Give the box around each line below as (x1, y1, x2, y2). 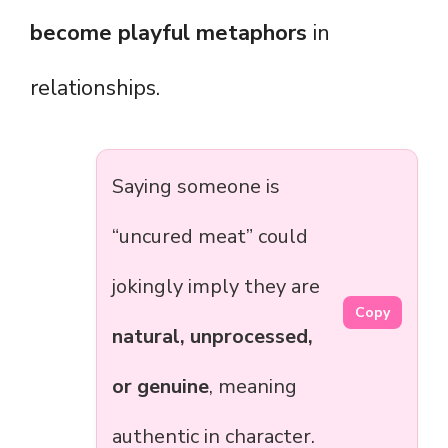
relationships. (30, 73, 160, 104)
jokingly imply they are (112, 273, 320, 301)
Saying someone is (112, 173, 280, 201)
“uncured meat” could (112, 223, 308, 251)
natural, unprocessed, (112, 323, 313, 351)
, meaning (209, 373, 297, 401)
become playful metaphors (30, 18, 307, 49)
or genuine (112, 373, 209, 401)
